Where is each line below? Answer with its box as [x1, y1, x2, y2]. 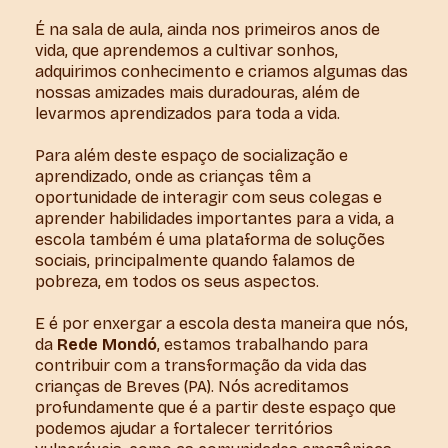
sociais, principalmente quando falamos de [35, 251, 355, 270]
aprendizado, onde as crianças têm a [35, 167, 311, 186]
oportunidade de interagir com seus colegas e [35, 188, 382, 207]
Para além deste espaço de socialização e [35, 146, 348, 165]
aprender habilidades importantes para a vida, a [35, 209, 394, 228]
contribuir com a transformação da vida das [35, 356, 367, 375]
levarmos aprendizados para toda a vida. [35, 104, 346, 123]
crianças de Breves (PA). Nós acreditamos [35, 377, 349, 396]
